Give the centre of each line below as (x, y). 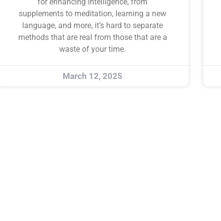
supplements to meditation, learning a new (93, 13)
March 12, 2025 (93, 76)
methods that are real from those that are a (92, 37)
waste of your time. (93, 49)
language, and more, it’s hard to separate (93, 25)
